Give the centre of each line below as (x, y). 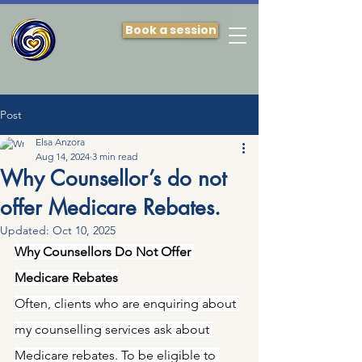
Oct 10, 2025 (84, 230)
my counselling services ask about (114, 329)
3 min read (115, 156)
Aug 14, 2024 (63, 156)
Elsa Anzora (60, 142)
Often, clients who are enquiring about (127, 303)
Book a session (170, 30)
